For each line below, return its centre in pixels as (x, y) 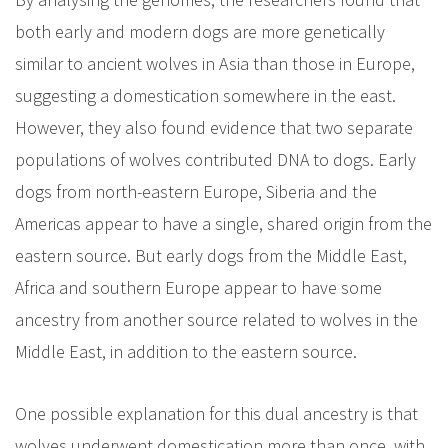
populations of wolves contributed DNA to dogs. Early (215, 159)
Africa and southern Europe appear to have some (198, 287)
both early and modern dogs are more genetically (200, 31)
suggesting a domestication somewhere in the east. (205, 95)
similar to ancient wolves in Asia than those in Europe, (215, 63)
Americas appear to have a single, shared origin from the (223, 223)
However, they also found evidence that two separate (214, 127)
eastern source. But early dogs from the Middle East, (211, 255)
